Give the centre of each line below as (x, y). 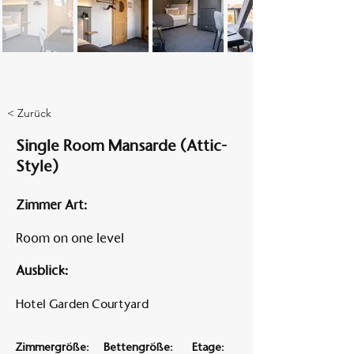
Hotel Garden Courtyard (82, 304)
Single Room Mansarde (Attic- (121, 145)
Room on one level (70, 238)
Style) (37, 166)
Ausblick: (42, 271)
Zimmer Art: (51, 205)
